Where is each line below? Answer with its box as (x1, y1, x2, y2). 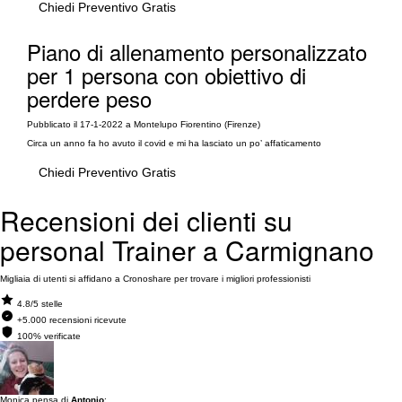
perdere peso (27, 83, 152, 114)
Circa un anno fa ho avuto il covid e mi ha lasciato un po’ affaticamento (27, 138, 321, 148)
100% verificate (17, 331, 81, 341)
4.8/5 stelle (17, 299, 63, 309)
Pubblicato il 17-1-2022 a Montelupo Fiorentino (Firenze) (27, 119, 260, 129)
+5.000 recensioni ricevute (17, 315, 127, 325)
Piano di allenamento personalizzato (27, 36, 367, 67)
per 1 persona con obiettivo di (27, 59, 306, 91)
